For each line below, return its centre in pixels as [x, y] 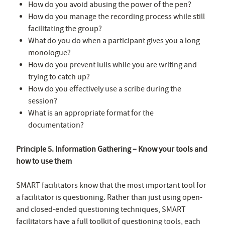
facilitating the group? [65, 28]
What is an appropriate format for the [91, 113]
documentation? [56, 125]
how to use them [44, 161]
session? [43, 101]
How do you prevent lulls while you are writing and [113, 65]
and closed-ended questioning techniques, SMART [101, 209]
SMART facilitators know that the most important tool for [111, 185]
